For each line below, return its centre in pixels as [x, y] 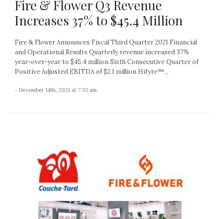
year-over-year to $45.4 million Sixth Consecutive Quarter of [107, 62]
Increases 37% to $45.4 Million [99, 20]
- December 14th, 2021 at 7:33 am [56, 90]
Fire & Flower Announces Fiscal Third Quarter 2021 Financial [106, 42]
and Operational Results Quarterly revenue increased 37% [102, 52]
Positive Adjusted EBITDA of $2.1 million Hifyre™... [92, 71]
